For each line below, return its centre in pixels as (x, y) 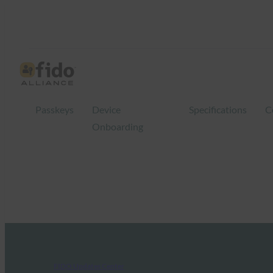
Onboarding (118, 126)
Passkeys (55, 109)
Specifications (218, 109)
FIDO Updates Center (89, 266)
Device (107, 109)
